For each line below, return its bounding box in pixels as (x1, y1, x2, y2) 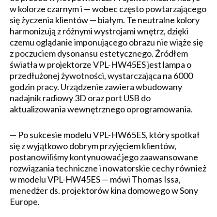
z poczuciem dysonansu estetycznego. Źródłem (10, 48, 188, 59)
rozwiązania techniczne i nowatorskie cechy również (10, 163, 206, 174)
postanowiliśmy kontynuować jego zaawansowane (10, 152, 198, 163)
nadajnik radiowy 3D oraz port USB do (10, 93, 151, 104)
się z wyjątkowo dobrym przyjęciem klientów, (10, 140, 176, 152)
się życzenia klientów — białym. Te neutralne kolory (10, 15, 200, 26)
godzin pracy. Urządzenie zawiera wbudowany (10, 81, 182, 93)
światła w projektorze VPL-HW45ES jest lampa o (10, 59, 191, 70)
